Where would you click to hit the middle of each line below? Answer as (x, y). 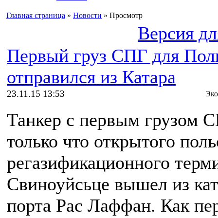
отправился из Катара (91, 77)
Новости (87, 15)
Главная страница (36, 15)
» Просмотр (122, 15)
